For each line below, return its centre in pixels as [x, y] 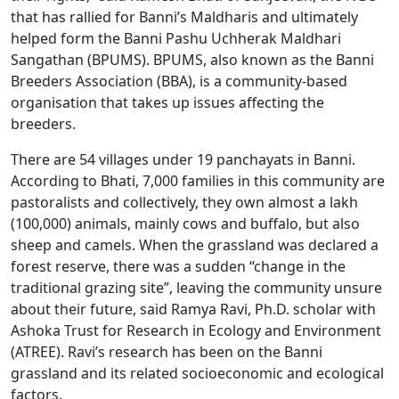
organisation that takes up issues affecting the [167, 102]
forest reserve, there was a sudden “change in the [178, 266]
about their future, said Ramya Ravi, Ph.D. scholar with [193, 309]
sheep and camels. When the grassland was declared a [195, 245]
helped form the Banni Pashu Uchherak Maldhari [176, 38]
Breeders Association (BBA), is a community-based [179, 81]
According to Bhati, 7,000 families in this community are [198, 181]
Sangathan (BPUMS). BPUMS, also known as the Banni [192, 60]
